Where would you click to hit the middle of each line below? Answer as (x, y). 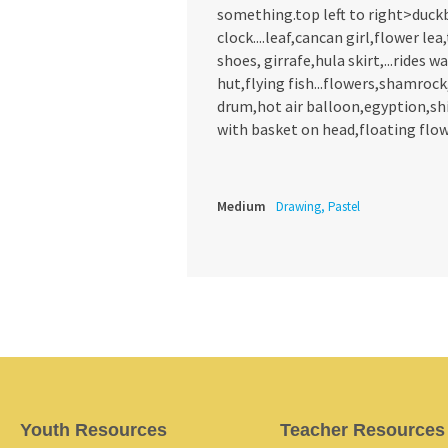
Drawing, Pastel (318, 207)
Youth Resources (93, 430)
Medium (241, 206)
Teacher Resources (362, 430)
